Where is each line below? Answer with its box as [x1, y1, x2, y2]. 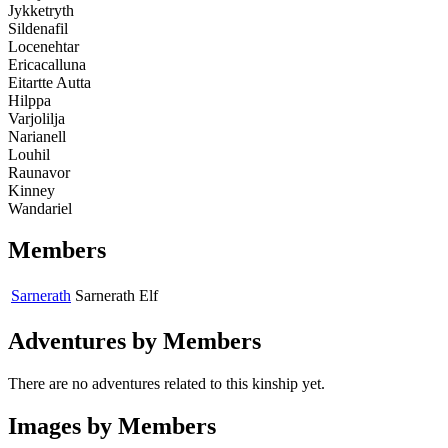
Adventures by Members [8, 328, 261, 355]
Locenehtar [8, 37, 79, 55]
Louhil [8, 145, 50, 163]
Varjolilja [8, 109, 65, 127]
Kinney [8, 181, 55, 199]
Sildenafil [8, 19, 68, 37]
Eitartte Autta [8, 73, 91, 91]
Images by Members [8, 413, 216, 440]
